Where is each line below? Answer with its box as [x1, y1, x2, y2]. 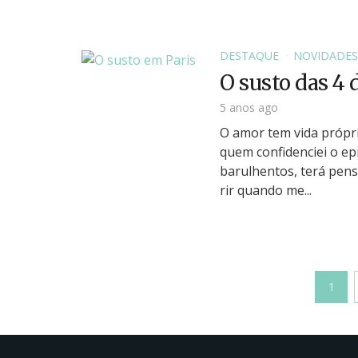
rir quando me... [220, 181, 312, 199]
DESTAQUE [220, 48, 279, 64]
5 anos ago [220, 99, 278, 115]
